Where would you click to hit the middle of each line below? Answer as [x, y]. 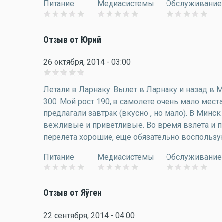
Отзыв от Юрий [72, 40]
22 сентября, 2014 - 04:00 [89, 215]
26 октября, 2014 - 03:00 [87, 62]
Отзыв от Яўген [72, 193]
